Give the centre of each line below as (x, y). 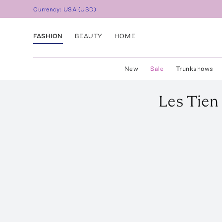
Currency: (49, 10)
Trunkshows (194, 69)
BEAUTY (88, 36)
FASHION (48, 36)
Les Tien (189, 101)
